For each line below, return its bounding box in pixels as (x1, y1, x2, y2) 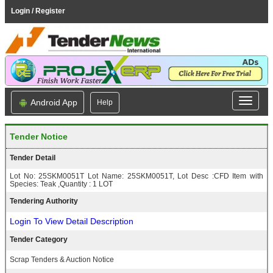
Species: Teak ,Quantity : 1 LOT (10, 180, 113, 189)
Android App (29, 97, 77, 107)
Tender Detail (10, 154, 55, 163)
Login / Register (11, 7, 65, 15)
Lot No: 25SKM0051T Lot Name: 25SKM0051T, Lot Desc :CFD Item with (10, 172, 263, 181)
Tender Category (10, 235, 68, 244)
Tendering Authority (10, 197, 78, 206)
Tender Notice (10, 132, 68, 142)
